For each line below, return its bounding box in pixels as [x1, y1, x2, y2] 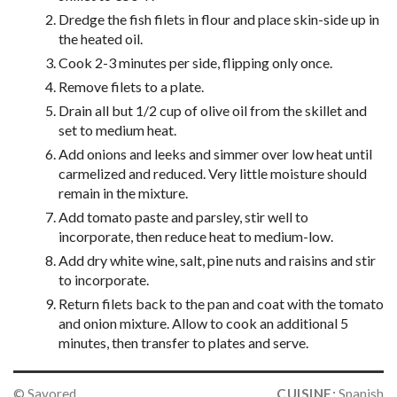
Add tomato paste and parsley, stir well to [58, 207, 308, 225]
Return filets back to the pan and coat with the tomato [58, 294, 384, 312]
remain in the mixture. [58, 183, 188, 201]
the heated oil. [58, 29, 143, 47]
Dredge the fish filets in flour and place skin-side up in [58, 10, 379, 27]
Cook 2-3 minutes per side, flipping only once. [58, 53, 332, 71]
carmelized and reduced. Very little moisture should [58, 164, 367, 182]
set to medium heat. [58, 121, 176, 138]
